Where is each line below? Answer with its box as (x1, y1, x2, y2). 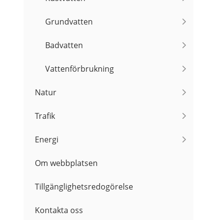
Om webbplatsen (34, 158, 98, 169)
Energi (34, 134, 58, 145)
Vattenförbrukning (45, 63, 114, 75)
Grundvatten (45, 16, 93, 27)
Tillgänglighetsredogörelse (34, 181, 133, 192)
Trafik (34, 110, 55, 122)
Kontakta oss (34, 205, 83, 216)
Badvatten (45, 40, 83, 51)
